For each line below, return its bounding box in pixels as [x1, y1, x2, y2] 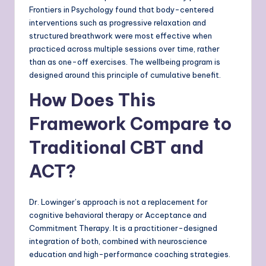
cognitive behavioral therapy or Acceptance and [29, 210, 207, 220]
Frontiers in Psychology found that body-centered [29, 5, 214, 15]
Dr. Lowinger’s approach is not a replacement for [29, 197, 208, 207]
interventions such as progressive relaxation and [29, 18, 206, 28]
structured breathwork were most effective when [29, 31, 212, 41]
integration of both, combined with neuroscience [29, 236, 207, 246]
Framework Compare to [29, 113, 232, 135]
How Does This [29, 89, 156, 112]
